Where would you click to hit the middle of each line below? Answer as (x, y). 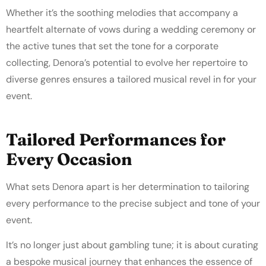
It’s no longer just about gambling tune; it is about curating (132, 245)
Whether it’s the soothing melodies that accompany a (122, 13)
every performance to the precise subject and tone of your (133, 203)
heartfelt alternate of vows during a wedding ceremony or (131, 30)
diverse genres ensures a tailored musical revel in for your (131, 80)
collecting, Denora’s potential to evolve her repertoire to (127, 63)
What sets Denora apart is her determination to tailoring (128, 186)
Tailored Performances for (116, 139)
